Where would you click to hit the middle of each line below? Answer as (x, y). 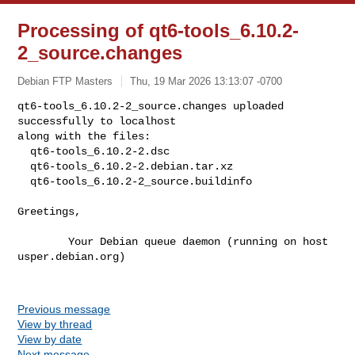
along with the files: (84, 136)
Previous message (64, 309)
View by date (50, 339)
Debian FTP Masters (65, 81)
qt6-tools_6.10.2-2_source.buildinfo (141, 181)
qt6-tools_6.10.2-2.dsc (24, 151)
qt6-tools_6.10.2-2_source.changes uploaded (151, 106)
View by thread (55, 324)
